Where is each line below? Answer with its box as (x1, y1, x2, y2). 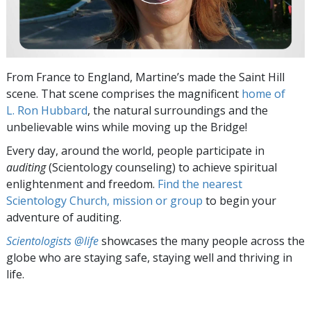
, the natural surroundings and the (87, 102, 268, 118)
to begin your (203, 192, 276, 208)
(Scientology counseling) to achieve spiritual (46, 159, 277, 175)
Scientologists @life (6, 233, 99, 249)
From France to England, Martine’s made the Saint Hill (6, 69, 285, 85)
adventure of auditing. (6, 209, 121, 225)
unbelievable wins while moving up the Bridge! (6, 119, 247, 135)
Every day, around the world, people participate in (6, 142, 264, 158)
